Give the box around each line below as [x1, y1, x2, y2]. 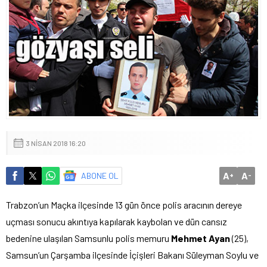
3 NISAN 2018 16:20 [26, 138, 86, 147]
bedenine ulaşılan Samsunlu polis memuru [6, 232, 171, 244]
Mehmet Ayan [171, 232, 230, 244]
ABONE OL [81, 170, 119, 181]
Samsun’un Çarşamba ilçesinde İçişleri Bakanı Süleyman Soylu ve [6, 249, 259, 260]
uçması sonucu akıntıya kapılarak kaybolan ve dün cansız [6, 215, 227, 227]
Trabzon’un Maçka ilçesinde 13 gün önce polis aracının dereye [6, 198, 242, 210]
